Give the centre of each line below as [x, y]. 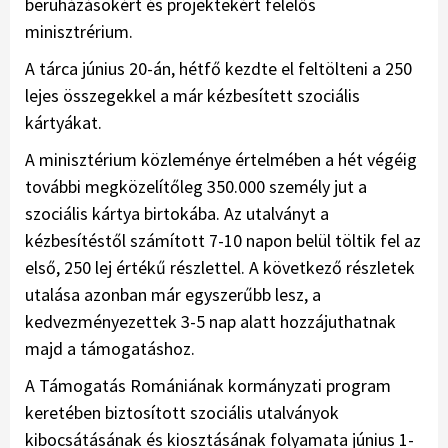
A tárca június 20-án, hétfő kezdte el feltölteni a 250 [218, 69]
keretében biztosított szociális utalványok [182, 413]
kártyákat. [63, 123]
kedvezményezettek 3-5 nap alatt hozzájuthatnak [210, 322]
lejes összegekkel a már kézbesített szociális [192, 96]
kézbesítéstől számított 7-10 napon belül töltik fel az [223, 241]
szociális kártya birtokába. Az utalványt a [177, 214]
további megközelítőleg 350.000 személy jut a [196, 187]
